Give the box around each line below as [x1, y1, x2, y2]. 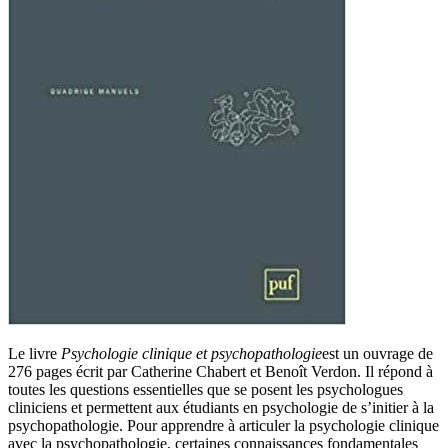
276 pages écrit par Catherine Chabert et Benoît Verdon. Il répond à [8, 362, 433, 380]
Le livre [8, 344, 61, 362]
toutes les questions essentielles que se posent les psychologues [8, 380, 403, 398]
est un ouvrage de [322, 344, 433, 362]
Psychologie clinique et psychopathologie [61, 344, 322, 362]
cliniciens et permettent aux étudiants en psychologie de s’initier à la [8, 398, 434, 416]
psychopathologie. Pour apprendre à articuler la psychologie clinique [8, 416, 439, 434]
